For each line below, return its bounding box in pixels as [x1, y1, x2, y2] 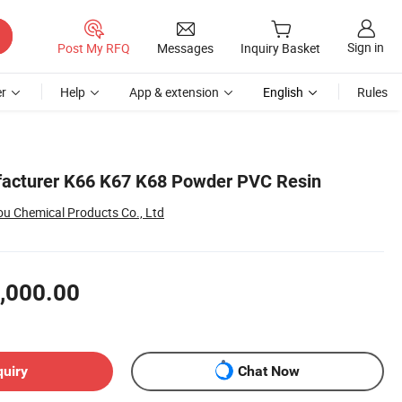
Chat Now [238, 363, 300, 380]
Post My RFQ [57, 39, 130, 57]
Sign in [347, 39, 384, 57]
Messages [157, 39, 214, 57]
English [263, 83, 303, 100]
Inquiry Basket [240, 39, 320, 57]
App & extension [129, 83, 219, 100]
